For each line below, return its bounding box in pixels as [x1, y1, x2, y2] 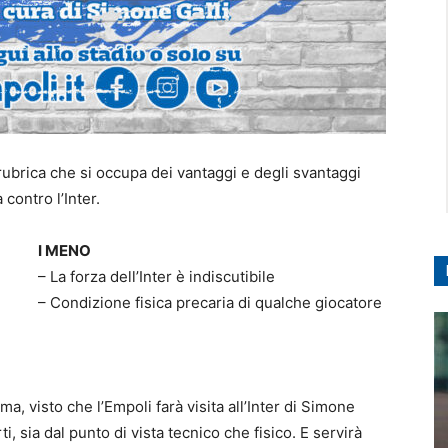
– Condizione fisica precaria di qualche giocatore [38, 293, 382, 312]
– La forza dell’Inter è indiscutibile [38, 267, 275, 286]
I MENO [38, 241, 91, 260]
